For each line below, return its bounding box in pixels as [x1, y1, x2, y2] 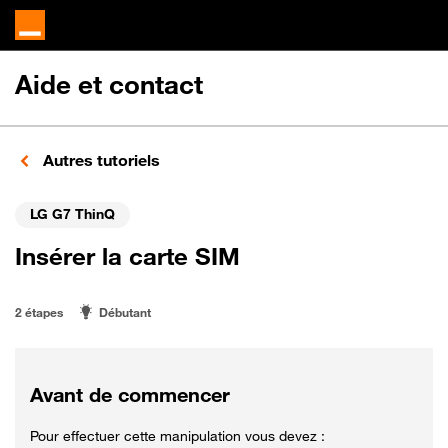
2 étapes [15, 304, 63, 320]
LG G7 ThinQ [30, 204, 115, 222]
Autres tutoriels [39, 150, 160, 170]
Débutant [99, 304, 151, 320]
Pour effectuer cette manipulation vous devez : [30, 426, 325, 444]
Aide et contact [15, 69, 203, 100]
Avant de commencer [30, 382, 230, 407]
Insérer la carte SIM [15, 241, 240, 271]
